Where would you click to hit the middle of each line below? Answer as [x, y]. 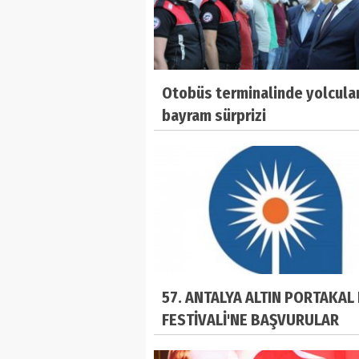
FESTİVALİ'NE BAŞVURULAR [250, 319]
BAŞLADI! [192, 342]
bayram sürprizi [214, 116]
